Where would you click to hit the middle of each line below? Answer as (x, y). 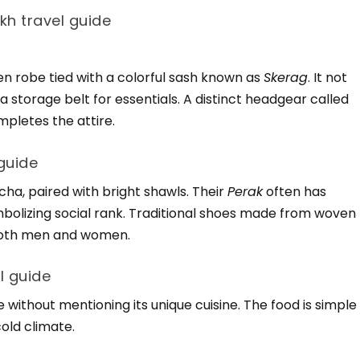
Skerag (286, 77)
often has (295, 191)
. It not (328, 77)
